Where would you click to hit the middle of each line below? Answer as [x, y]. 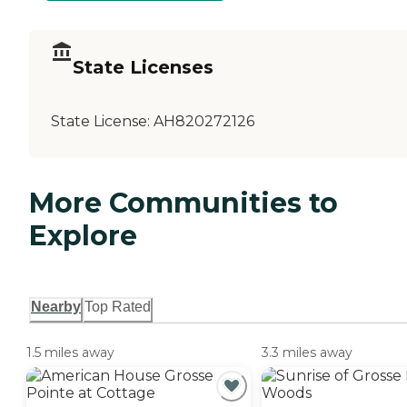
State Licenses [143, 67]
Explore [83, 236]
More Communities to [184, 203]
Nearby [56, 307]
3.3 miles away [307, 353]
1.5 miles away [70, 353]
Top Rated [118, 307]
